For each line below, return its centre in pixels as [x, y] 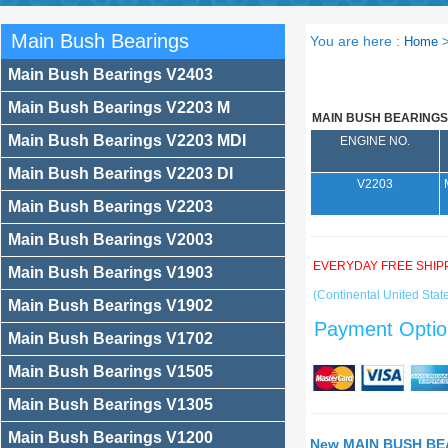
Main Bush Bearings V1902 [110, 305]
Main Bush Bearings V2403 [110, 74]
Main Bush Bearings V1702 [110, 338]
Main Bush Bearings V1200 [110, 437]
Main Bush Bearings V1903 [110, 272]
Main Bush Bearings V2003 [110, 239]
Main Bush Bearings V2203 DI [120, 173]
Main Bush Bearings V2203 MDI [127, 140]
